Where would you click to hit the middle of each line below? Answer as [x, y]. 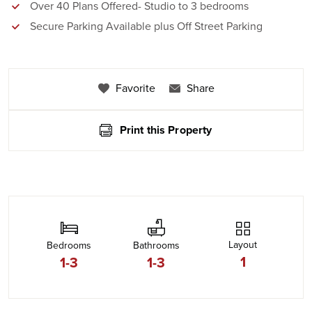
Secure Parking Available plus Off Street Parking [146, 26]
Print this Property [166, 130]
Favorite [134, 89]
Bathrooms [156, 245]
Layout [243, 244]
